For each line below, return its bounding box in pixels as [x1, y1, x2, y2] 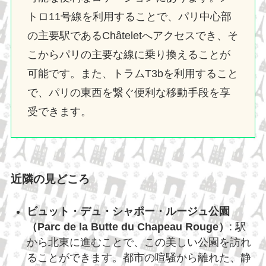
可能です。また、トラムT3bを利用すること [27, 68, 238, 80]
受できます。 [27, 106, 91, 118]
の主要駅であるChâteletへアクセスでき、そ [27, 30, 238, 42]
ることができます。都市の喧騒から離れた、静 [26, 251, 251, 264]
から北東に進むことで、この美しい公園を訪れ [26, 236, 251, 248]
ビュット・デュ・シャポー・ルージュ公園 [26, 205, 230, 217]
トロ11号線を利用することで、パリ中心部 [27, 11, 232, 23]
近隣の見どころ [10, 172, 90, 185]
